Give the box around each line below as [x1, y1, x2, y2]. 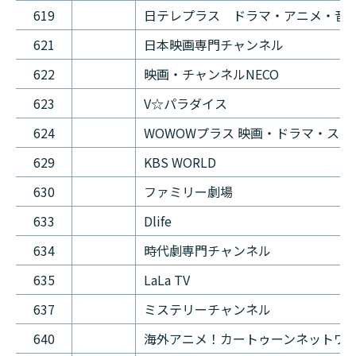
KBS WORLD [144, 153, 216, 172]
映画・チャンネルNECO [144, 64, 279, 84]
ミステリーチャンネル [144, 300, 271, 319]
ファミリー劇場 [144, 182, 236, 202]
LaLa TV [144, 270, 190, 290]
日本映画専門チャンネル [144, 35, 284, 55]
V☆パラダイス [144, 94, 227, 114]
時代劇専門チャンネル [144, 241, 271, 261]
